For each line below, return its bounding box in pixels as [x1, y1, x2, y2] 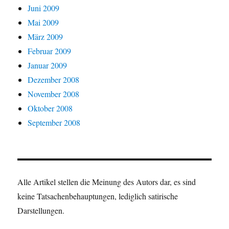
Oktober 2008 [28, 103, 73, 114]
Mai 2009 [28, 17, 59, 28]
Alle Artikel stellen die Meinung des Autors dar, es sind [17, 176, 196, 188]
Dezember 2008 [28, 74, 80, 85]
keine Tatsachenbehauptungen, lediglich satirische [17, 191, 178, 202]
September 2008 [28, 117, 81, 128]
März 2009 [28, 31, 63, 42]
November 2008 [28, 88, 80, 100]
